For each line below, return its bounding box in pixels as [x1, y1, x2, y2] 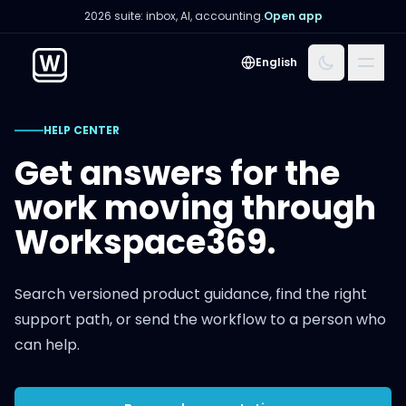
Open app [263, 8, 323, 24]
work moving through [14, 185, 376, 231]
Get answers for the [14, 150, 340, 197]
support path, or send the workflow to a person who [14, 309, 386, 330]
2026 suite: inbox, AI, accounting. [83, 8, 264, 24]
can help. [14, 334, 80, 355]
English [256, 54, 297, 70]
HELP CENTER [43, 122, 120, 138]
